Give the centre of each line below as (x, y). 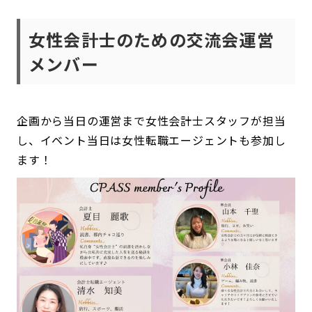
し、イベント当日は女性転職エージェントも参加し (151, 140)
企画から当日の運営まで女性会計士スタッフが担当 (151, 120)
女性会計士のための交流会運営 (151, 39)
